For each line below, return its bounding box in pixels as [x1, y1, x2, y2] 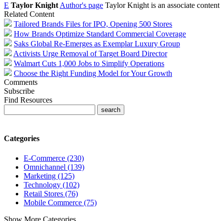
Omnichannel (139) [24, 162, 84, 171]
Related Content [4, 10, 54, 19]
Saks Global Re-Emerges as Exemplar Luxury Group [14, 39, 180, 48]
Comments [4, 78, 37, 87]
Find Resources [4, 96, 52, 105]
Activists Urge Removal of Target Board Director [13, 49, 167, 58]
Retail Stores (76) [24, 189, 78, 198]
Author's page [60, 1, 103, 10]
